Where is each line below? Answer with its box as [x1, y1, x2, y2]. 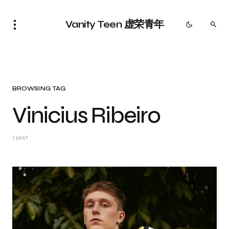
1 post [12, 134, 28, 141]
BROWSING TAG [12, 85, 66, 92]
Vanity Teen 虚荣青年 [65, 18, 164, 31]
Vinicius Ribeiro [12, 102, 160, 129]
